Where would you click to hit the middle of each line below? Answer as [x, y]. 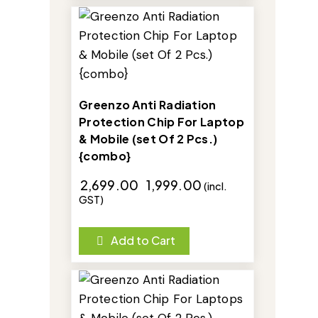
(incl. [215, 186]
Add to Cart [143, 241]
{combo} [105, 156]
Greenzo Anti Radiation [148, 105]
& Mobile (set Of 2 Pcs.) [148, 139]
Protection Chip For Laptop [161, 122]
